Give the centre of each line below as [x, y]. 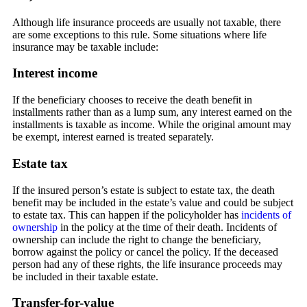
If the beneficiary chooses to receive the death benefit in [132, 100]
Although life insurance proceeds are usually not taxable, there [147, 22]
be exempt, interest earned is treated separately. [113, 137]
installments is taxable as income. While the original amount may [152, 125]
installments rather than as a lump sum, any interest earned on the [152, 112]
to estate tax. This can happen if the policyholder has [127, 214]
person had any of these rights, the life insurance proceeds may [147, 264]
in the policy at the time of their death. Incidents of [167, 227]
